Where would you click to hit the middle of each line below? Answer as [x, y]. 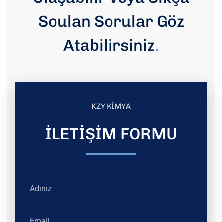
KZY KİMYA [111, 106]
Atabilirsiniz [109, 45]
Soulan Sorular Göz [111, 21]
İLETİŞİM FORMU [111, 134]
